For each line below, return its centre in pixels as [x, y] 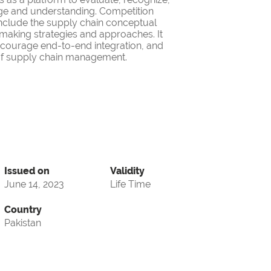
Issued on [27, 171]
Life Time [130, 184]
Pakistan [23, 223]
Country [23, 210]
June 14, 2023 [34, 184]
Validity [127, 171]
